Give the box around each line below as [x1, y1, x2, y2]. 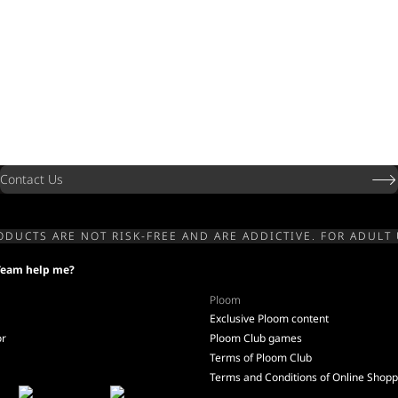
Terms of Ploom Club [210, 350, 312, 365]
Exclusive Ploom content [210, 311, 329, 326]
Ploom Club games [210, 330, 302, 346]
